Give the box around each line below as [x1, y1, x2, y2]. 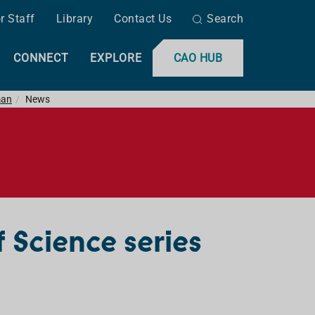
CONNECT [13, 51, 69, 65]
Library [56, 12, 93, 25]
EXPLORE [89, 51, 142, 65]
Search [207, 12, 243, 25]
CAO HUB [173, 51, 222, 65]
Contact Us [114, 12, 172, 25]
